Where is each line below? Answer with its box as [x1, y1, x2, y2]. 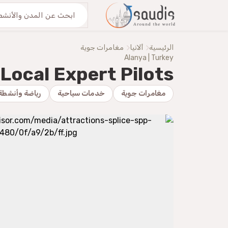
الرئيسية [149, 43, 174, 52]
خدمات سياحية [57, 89, 105, 98]
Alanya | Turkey [124, 53, 174, 62]
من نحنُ [60, 11, 83, 20]
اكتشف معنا [2, 11, 40, 20]
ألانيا [130, 43, 143, 52]
